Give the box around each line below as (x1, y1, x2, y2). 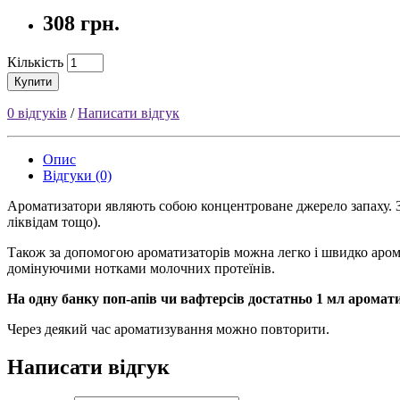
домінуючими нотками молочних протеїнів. (7, 260, 275, 276)
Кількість (7, 54, 63, 70)
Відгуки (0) (43, 167, 112, 183)
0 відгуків (7, 104, 67, 121)
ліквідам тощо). (7, 213, 101, 229)
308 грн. (43, 11, 120, 35)
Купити (14, 74, 52, 88)
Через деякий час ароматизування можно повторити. (7, 321, 329, 337)
